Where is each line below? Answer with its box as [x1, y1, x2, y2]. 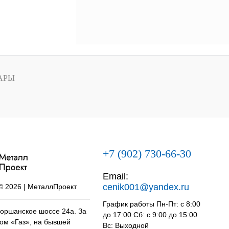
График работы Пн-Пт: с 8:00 [103, 200, 200, 209]
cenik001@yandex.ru [103, 182, 189, 193]
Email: [103, 171, 128, 182]
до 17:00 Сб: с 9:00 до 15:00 [103, 211, 197, 219]
